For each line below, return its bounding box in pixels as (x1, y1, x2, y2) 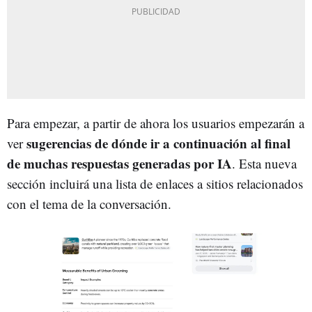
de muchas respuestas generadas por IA (7, 153, 232, 173)
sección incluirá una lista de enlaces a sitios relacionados (7, 174, 303, 192)
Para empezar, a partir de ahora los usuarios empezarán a (7, 114, 304, 132)
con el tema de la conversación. (7, 194, 171, 212)
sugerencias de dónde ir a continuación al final (26, 133, 290, 153)
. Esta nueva (232, 154, 297, 172)
